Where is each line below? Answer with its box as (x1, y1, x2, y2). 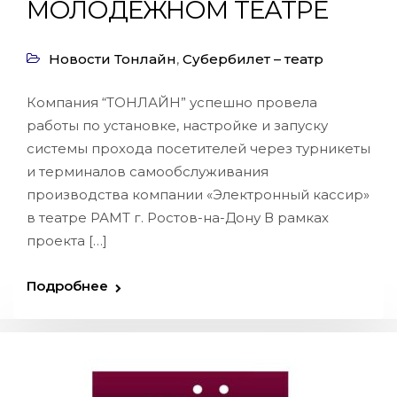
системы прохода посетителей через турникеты (27, 140, 370, 157)
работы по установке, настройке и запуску (27, 117, 328, 134)
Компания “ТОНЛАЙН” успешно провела (27, 94, 317, 111)
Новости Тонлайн (49, 51, 176, 67)
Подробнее (27, 277, 108, 294)
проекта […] (27, 232, 107, 249)
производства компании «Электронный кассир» (27, 186, 370, 203)
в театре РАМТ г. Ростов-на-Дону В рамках (27, 209, 329, 226)
